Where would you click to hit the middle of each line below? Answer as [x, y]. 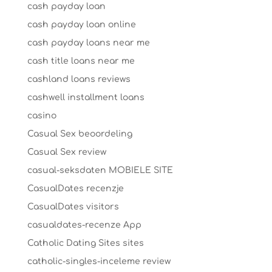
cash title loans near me [81, 61]
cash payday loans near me [88, 43]
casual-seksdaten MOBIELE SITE [100, 170]
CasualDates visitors [73, 207]
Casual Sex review [66, 152]
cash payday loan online [81, 25]
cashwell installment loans [86, 97]
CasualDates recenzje [75, 189]
